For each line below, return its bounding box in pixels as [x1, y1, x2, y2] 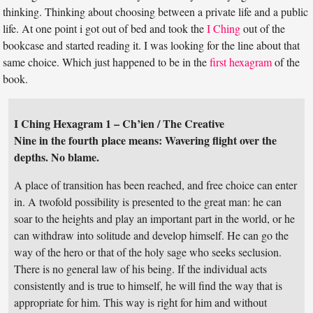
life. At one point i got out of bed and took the [3, 21, 208, 36]
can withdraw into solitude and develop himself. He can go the [14, 228, 289, 243]
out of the [240, 21, 286, 36]
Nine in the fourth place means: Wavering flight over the [14, 132, 277, 149]
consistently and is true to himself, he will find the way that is [14, 278, 283, 293]
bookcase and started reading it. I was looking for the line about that [3, 38, 300, 53]
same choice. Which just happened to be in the [3, 54, 210, 70]
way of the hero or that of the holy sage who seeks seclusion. [14, 245, 282, 260]
